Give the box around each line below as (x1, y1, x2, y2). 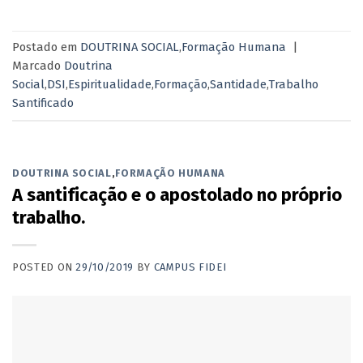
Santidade (210, 76, 267, 92)
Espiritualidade (68, 76, 152, 92)
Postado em (12, 39, 80, 54)
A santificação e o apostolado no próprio (12, 183, 342, 206)
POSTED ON (12, 261, 76, 274)
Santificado (12, 95, 74, 110)
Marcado (12, 58, 64, 73)
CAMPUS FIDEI (153, 261, 227, 274)
